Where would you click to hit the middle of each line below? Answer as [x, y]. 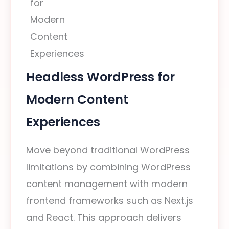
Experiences [63, 122]
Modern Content [77, 99]
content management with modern [107, 184]
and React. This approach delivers [104, 217]
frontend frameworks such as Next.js [110, 201]
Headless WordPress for [100, 77]
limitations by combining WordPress [108, 167]
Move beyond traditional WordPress [108, 150]
